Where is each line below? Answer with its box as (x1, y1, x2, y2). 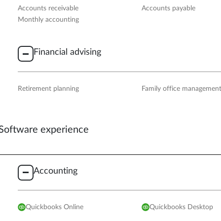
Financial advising (33, 48, 101, 57)
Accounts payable (142, 4, 196, 12)
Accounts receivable (18, 4, 79, 12)
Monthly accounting (18, 16, 79, 24)
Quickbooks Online (26, 204, 84, 211)
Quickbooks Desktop (149, 204, 213, 211)
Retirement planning (18, 85, 79, 92)
